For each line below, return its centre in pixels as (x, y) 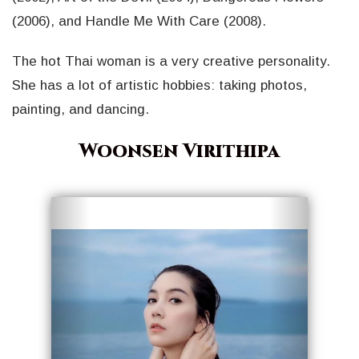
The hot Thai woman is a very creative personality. (171, 61)
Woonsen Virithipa (179, 151)
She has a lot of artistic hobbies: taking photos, (159, 85)
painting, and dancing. (81, 109)
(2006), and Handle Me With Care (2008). (139, 21)
